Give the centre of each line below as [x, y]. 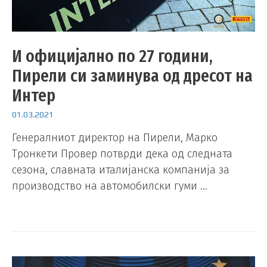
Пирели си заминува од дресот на [132, 75]
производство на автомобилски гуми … [110, 186]
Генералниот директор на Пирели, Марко [115, 138]
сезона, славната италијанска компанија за [121, 170]
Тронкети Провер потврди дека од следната [122, 154]
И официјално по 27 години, [112, 56]
